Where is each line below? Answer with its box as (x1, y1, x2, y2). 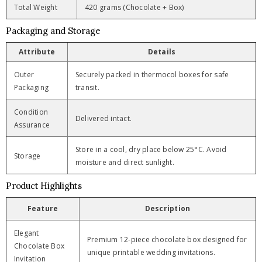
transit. (75, 82, 99, 92)
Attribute (18, 47, 56, 57)
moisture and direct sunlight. (75, 157, 174, 167)
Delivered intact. (75, 113, 132, 123)
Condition (14, 107, 49, 117)
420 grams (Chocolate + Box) (85, 2, 184, 12)
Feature (27, 204, 58, 213)
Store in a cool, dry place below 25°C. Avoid (75, 144, 227, 154)
